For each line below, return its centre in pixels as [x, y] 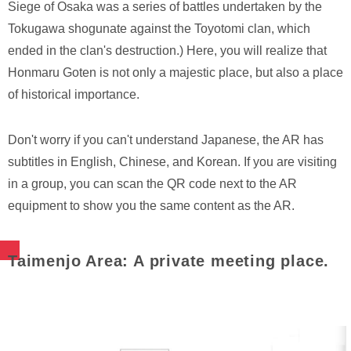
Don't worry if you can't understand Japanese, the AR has [166, 140]
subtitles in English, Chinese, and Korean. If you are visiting [172, 162]
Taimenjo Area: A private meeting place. [169, 261]
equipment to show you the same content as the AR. [151, 206]
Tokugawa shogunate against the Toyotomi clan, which [159, 29]
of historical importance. [74, 95]
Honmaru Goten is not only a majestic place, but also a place [175, 73]
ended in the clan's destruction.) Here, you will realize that [167, 51]
